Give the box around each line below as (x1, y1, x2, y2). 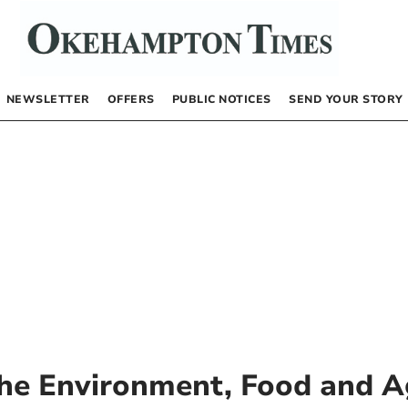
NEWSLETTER (5, 91, 90, 107)
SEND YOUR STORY (289, 91, 403, 107)
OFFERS (107, 91, 155, 107)
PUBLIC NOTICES (171, 91, 271, 107)
